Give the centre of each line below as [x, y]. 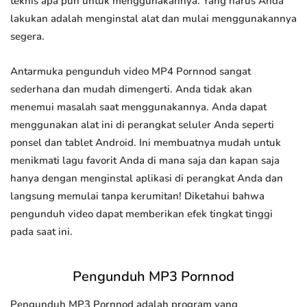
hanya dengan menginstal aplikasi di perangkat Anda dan [147, 179]
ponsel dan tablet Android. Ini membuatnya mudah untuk [146, 143]
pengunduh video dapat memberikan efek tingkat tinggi [142, 214]
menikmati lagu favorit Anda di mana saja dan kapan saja [145, 161]
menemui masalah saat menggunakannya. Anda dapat [138, 107]
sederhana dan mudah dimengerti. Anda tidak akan [131, 89]
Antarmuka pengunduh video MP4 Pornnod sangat [131, 72]
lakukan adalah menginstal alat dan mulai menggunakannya [153, 19]
